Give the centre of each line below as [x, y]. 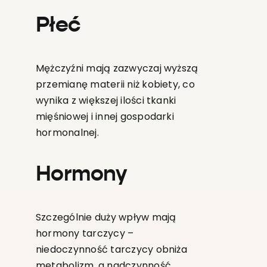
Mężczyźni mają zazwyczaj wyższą [117, 69]
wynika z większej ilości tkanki [106, 101]
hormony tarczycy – [85, 234]
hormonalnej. [67, 133]
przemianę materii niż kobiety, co [115, 85]
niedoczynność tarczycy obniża [111, 250]
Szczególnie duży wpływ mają [106, 218]
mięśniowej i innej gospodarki [105, 117]
